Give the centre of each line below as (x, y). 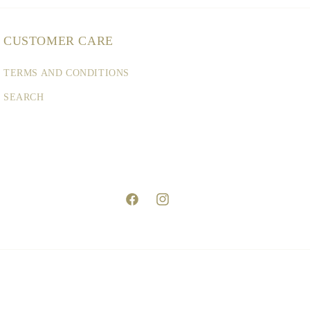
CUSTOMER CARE (58, 41)
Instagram (175, 207)
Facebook (144, 207)
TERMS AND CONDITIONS (66, 73)
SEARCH (24, 97)
